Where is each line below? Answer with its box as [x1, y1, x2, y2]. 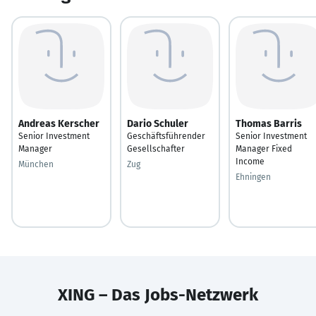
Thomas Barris [236, 117, 302, 130]
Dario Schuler [127, 117, 188, 130]
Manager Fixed [236, 143, 292, 154]
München [18, 159, 54, 169]
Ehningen [236, 171, 271, 182]
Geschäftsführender [127, 130, 205, 141]
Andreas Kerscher [18, 117, 99, 130]
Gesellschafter [127, 143, 185, 154]
